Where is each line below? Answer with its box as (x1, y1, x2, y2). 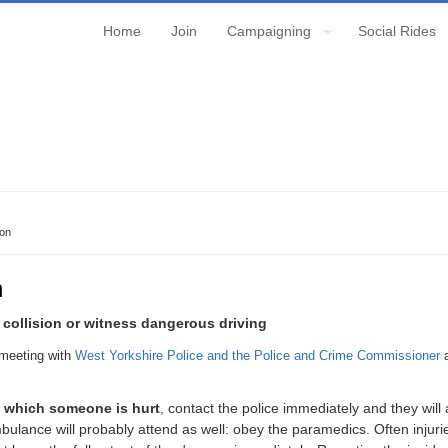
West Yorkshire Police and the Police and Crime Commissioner (75, 347, 440, 363)
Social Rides (357, 23, 436, 39)
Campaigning (227, 23, 311, 39)
